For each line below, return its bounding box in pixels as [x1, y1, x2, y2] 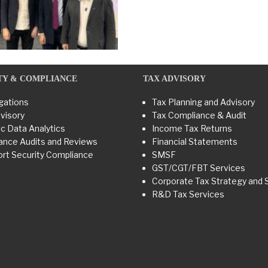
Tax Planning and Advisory [152, 97, 255, 108]
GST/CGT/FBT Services [152, 163, 245, 173]
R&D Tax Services [152, 189, 224, 200]
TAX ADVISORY [143, 74, 206, 84]
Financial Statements [152, 136, 237, 147]
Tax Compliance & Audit [152, 110, 246, 121]
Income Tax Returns [152, 123, 232, 134]
